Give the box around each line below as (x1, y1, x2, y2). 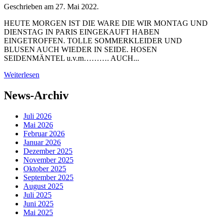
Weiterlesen (4, 70, 39, 79)
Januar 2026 (23, 138, 61, 146)
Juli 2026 (23, 111, 52, 120)
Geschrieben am (4, 2, 55, 11)
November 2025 (23, 155, 73, 164)
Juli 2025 (23, 190, 52, 199)
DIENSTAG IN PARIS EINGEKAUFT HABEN (4, 27, 160, 36)
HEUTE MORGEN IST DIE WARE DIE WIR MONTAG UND (4, 18, 208, 27)
